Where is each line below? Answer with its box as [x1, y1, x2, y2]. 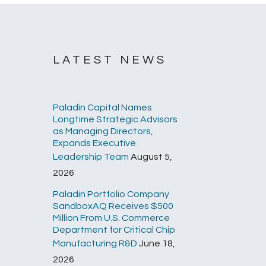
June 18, [139, 239, 176, 248]
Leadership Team [53, 152, 129, 161]
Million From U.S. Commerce [53, 213, 170, 223]
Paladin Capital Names [53, 103, 153, 112]
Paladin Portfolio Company [53, 189, 170, 199]
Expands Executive [53, 138, 137, 148]
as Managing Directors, [53, 126, 154, 136]
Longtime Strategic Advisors [53, 115, 178, 124]
